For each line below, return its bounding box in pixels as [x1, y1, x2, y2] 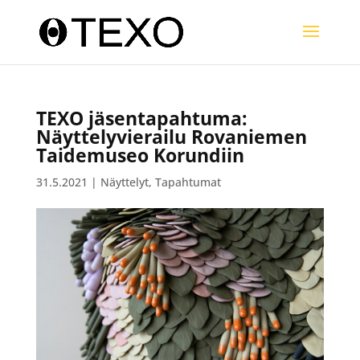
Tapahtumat [154, 174, 221, 190]
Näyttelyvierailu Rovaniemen [35, 124, 307, 149]
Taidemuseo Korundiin [35, 142, 244, 168]
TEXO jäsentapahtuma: [35, 105, 247, 131]
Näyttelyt [100, 174, 149, 190]
